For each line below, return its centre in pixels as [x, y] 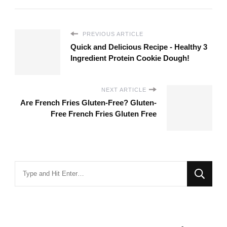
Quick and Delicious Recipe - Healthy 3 [139, 47]
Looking [29, 168]
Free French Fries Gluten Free [104, 113]
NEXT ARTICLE [124, 89]
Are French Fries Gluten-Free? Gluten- [88, 102]
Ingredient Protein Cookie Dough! [130, 58]
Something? [36, 197]
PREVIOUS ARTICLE [112, 34]
